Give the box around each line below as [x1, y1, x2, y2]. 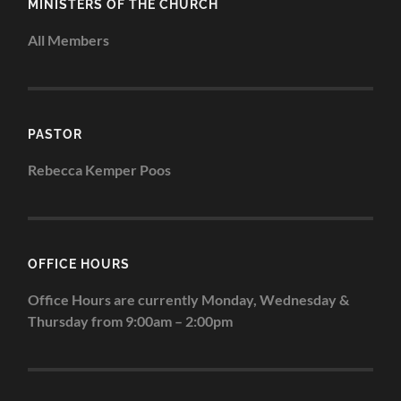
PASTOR [28, 125, 83, 141]
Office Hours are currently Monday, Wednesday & [28, 290, 350, 308]
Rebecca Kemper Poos [28, 160, 172, 178]
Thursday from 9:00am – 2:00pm [28, 311, 234, 329]
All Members [28, 30, 110, 48]
